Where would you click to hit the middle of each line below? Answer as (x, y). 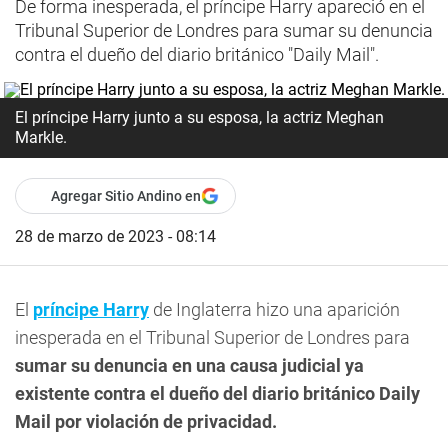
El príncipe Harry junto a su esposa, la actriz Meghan (199, 117)
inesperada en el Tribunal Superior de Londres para (212, 337)
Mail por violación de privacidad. (146, 421)
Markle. (41, 137)
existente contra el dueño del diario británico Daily (217, 393)
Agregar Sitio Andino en (126, 196)
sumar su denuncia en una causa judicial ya (189, 365)
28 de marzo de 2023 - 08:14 (115, 236)
